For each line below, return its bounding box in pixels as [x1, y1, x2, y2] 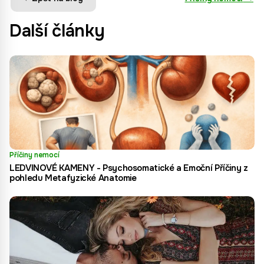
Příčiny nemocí [9, 150, 60, 160]
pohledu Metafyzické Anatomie [9, 173, 137, 183]
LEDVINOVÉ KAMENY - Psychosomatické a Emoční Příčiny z [9, 163, 248, 173]
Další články [9, 20, 105, 42]
